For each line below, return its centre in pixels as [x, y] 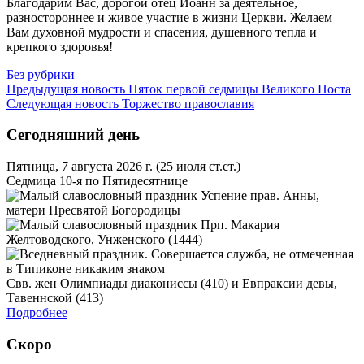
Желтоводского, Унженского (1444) [104, 240]
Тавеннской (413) [55, 298]
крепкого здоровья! [60, 46]
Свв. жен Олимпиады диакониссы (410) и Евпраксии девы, [172, 284]
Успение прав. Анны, [258, 196]
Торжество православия [186, 103]
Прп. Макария [238, 225]
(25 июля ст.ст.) [198, 167]
